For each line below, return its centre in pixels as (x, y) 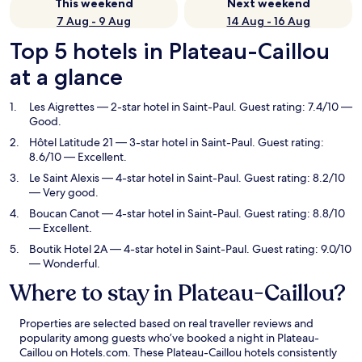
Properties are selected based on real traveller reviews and (166, 323)
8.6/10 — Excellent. (78, 157)
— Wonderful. (65, 263)
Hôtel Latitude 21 (71, 142)
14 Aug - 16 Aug (268, 21)
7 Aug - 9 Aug (94, 21)
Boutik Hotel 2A (68, 249)
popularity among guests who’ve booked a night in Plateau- (169, 338)
